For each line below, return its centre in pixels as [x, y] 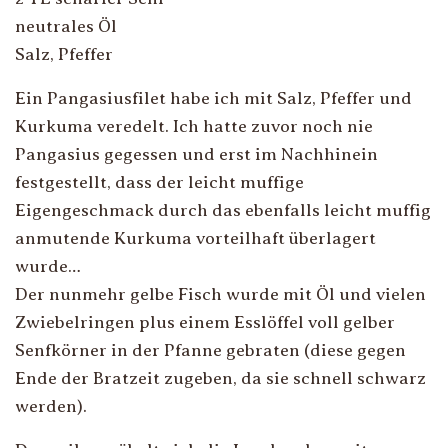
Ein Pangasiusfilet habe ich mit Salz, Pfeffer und [213, 98]
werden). [51, 406]
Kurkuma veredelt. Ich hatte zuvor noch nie [194, 126]
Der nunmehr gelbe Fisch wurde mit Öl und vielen [220, 294]
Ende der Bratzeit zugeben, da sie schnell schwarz [220, 378]
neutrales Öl [66, 26]
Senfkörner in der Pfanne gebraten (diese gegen [210, 350]
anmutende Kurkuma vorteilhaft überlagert [195, 238]
